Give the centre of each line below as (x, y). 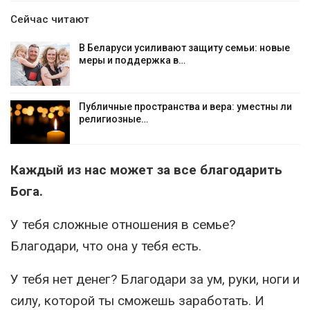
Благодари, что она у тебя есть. (106, 246)
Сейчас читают (50, 19)
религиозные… (113, 119)
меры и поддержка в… (132, 60)
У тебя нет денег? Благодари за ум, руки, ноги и (155, 280)
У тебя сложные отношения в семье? (123, 225)
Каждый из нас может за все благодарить (146, 170)
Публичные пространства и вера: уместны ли (185, 106)
